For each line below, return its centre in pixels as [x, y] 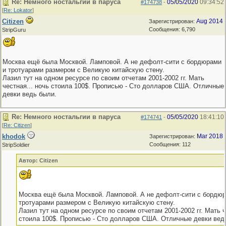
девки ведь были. [30, 94]
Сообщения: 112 [170, 144]
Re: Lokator [18, 10]
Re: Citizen [17, 125]
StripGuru [14, 30]
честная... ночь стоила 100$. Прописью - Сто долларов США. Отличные [113, 86]
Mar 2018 [210, 136]
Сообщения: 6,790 [172, 29]
